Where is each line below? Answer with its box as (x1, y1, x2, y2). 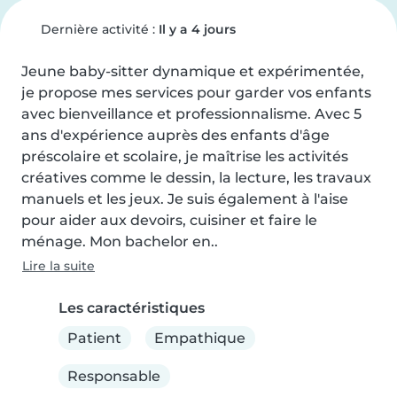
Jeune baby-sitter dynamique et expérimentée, (21, 63, 364, 80)
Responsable (67, 367, 161, 385)
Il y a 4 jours (158, 21, 236, 37)
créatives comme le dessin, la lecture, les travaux (21, 169, 371, 186)
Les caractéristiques (58, 300, 205, 316)
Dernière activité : (36, 21, 159, 37)
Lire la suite (22, 258, 95, 274)
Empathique (154, 329, 246, 346)
